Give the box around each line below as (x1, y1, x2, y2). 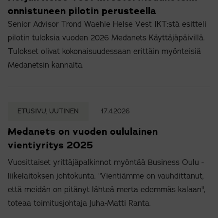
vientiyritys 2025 (8, 139, 93, 152)
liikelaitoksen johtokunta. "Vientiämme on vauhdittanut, (8, 171, 204, 182)
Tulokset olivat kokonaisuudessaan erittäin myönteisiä (8, 46, 201, 57)
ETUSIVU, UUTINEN (18, 107, 79, 116)
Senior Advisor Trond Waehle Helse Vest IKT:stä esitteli (8, 19, 206, 30)
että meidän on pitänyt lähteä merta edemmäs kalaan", (8, 184, 205, 196)
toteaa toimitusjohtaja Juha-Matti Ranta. (8, 198, 151, 209)
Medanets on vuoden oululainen (8, 125, 158, 138)
